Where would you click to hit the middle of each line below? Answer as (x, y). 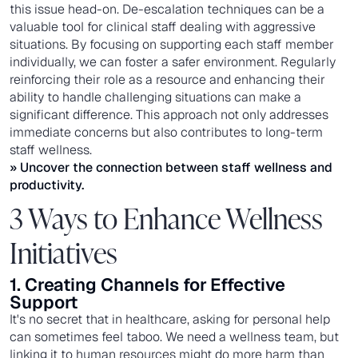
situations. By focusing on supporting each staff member (172, 44)
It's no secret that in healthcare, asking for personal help (170, 319)
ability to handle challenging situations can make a (155, 97)
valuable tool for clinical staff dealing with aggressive (163, 26)
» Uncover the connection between (114, 167)
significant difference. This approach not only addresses (169, 114)
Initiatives (64, 251)
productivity (46, 185)
